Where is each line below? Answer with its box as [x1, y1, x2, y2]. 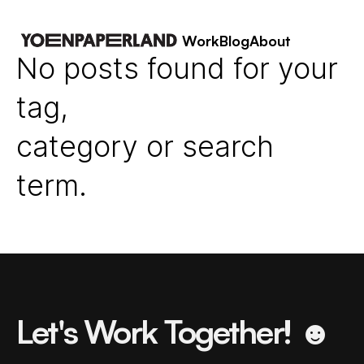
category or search [15, 128, 274, 164]
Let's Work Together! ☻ [15, 311, 331, 352]
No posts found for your [15, 50, 338, 86]
